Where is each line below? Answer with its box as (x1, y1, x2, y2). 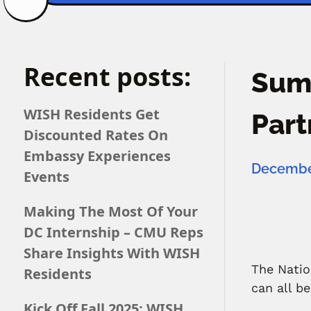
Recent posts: (23, 59, 191, 94)
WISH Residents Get (23, 104, 160, 124)
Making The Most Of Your (23, 201, 198, 221)
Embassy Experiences (23, 146, 171, 165)
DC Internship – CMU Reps (23, 222, 203, 242)
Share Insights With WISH (23, 243, 200, 262)
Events (23, 167, 69, 186)
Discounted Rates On (23, 125, 168, 144)
